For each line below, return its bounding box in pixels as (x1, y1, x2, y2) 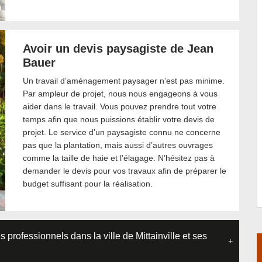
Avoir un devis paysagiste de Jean (23, 42, 213, 55)
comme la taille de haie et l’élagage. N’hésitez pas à (23, 153, 215, 163)
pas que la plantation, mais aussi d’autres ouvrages (23, 140, 213, 150)
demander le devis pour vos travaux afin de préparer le (23, 166, 226, 175)
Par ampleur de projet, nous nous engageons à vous (23, 89, 218, 98)
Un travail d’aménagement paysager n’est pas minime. (23, 76, 225, 85)
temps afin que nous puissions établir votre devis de (23, 115, 215, 124)
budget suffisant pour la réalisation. (23, 179, 153, 188)
